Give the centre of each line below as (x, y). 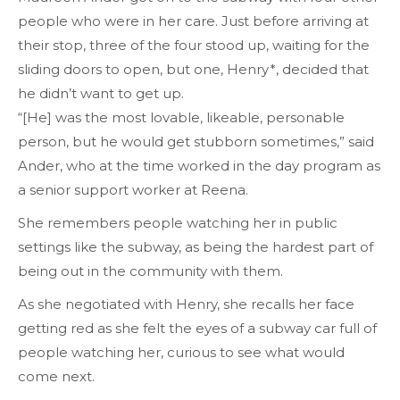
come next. (58, 377)
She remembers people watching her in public (178, 223)
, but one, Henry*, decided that (264, 70)
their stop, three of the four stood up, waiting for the (194, 46)
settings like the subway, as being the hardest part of (196, 247)
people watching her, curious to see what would (181, 353)
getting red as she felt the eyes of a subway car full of (197, 329)
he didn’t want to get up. (101, 94)
